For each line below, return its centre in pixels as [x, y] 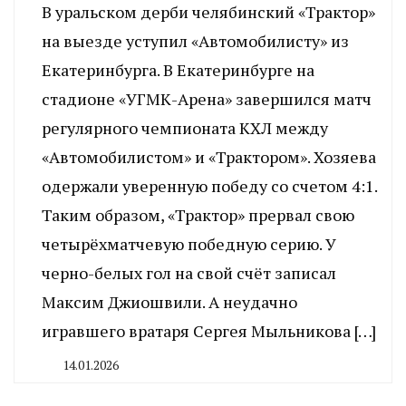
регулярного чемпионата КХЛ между [185, 127]
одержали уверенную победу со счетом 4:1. [209, 185]
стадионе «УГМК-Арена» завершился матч [207, 98]
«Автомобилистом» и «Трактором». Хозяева [209, 156]
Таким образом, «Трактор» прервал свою [198, 214]
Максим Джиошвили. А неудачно [169, 301]
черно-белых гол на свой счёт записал [189, 272]
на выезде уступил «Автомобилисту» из [195, 40]
